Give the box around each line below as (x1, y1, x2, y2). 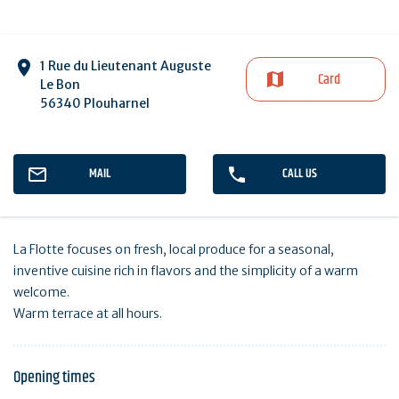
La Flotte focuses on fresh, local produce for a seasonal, (13, 241, 334, 258)
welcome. (13, 284, 69, 301)
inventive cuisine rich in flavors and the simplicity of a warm (13, 263, 358, 280)
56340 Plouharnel (40, 95, 150, 112)
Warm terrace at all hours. (13, 305, 162, 322)
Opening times (13, 365, 95, 391)
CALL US (281, 164, 317, 184)
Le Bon (40, 77, 80, 94)
